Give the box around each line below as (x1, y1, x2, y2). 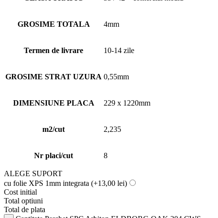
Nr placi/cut (34, 151, 73, 160)
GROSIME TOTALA (17, 19, 90, 28)
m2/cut (42, 125, 65, 133)
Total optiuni (4, 196, 43, 205)
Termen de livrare (24, 46, 83, 54)
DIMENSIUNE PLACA (13, 98, 94, 107)
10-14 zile (104, 46, 134, 54)
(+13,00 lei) (91, 179, 127, 187)
